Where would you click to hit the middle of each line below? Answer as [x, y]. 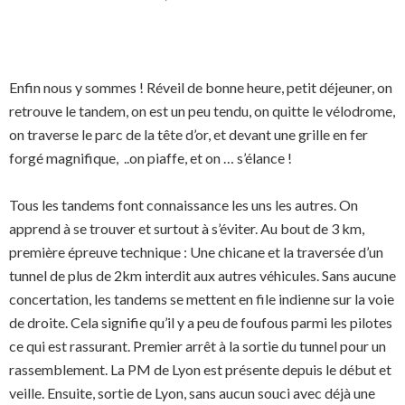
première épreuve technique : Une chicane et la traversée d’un [196, 252]
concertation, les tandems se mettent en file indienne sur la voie [202, 299]
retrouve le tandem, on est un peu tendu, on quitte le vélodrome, [202, 111]
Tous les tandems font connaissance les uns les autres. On [184, 205]
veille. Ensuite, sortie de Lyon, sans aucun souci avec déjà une [192, 393]
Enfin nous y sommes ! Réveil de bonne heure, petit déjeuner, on [201, 87]
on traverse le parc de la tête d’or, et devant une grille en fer [188, 134]
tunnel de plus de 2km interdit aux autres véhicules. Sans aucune [202, 275]
